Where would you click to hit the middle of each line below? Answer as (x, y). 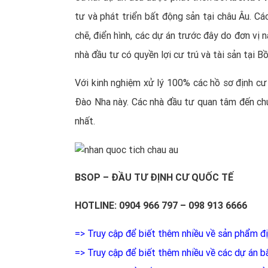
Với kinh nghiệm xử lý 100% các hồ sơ (156, 83)
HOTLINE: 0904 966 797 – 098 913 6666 (161, 206)
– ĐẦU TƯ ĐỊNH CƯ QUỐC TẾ (167, 178)
